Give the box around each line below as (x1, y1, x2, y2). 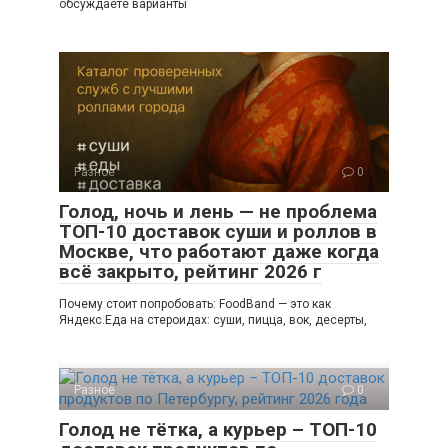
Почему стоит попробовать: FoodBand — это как (59, 297, 331, 311)
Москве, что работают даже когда (59, 240, 379, 263)
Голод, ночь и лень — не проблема (59, 200, 377, 223)
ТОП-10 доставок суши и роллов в (59, 220, 377, 243)
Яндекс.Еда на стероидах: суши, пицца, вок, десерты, (59, 313, 367, 327)
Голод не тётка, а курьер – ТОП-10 (59, 418, 377, 441)
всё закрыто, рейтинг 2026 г (59, 260, 322, 283)
